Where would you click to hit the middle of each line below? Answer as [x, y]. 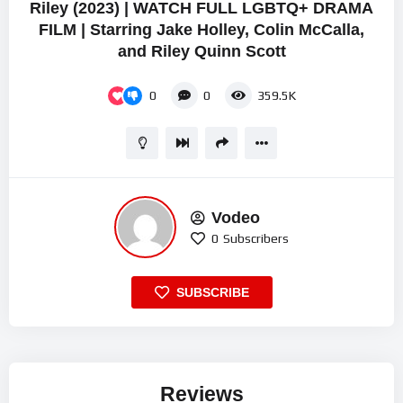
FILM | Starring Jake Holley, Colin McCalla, [201, 29]
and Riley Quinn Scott [201, 51]
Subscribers [256, 238]
